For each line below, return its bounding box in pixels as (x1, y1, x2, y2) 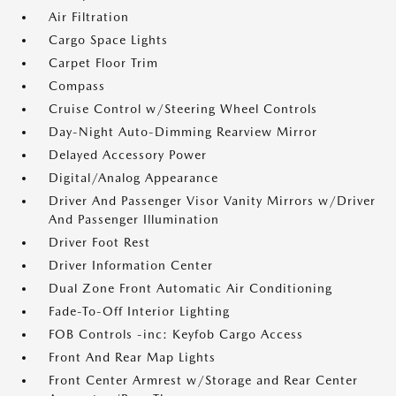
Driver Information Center (49, 258, 213, 272)
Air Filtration (49, 10, 129, 24)
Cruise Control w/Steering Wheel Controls (49, 102, 317, 116)
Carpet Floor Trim (49, 56, 158, 70)
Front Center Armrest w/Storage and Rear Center (49, 373, 358, 387)
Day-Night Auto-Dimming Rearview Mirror (49, 125, 317, 139)
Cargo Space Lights (49, 33, 168, 47)
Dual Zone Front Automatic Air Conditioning (49, 281, 332, 295)
